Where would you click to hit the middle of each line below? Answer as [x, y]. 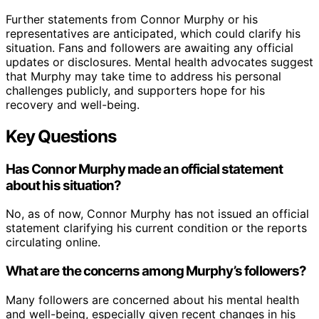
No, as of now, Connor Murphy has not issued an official [157, 214]
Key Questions [61, 136]
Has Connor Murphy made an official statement [144, 169]
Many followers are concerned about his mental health [152, 299]
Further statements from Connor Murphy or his [132, 19]
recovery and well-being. [73, 104]
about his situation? [64, 185]
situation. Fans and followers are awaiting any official [150, 47]
